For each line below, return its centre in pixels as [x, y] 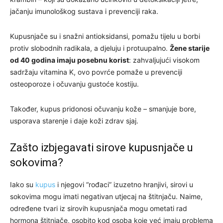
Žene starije [190, 48]
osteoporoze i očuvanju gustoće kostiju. [74, 84]
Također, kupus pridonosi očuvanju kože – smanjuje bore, [103, 109]
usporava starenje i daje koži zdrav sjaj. [74, 120]
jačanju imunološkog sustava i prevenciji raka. [84, 11]
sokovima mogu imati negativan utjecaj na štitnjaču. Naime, [106, 196]
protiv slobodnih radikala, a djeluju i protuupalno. [90, 48]
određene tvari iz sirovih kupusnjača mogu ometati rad [99, 208]
